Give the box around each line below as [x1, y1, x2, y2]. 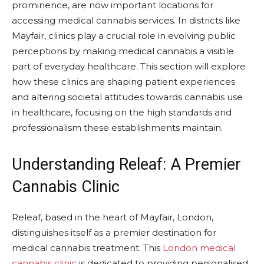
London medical [163, 242, 236, 253]
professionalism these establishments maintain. [12, 121, 223, 133]
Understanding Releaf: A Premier [12, 154, 241, 174]
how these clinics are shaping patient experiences [12, 75, 235, 87]
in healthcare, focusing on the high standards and [12, 106, 232, 118]
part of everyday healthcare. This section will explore [12, 60, 246, 72]
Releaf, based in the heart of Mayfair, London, [12, 211, 213, 223]
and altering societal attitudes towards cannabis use [12, 91, 243, 103]
